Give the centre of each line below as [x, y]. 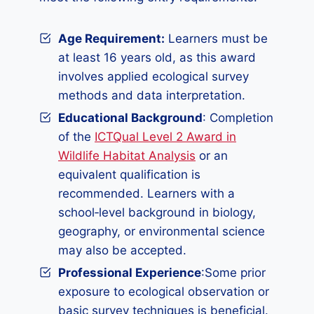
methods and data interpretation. [152, 95]
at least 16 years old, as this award [157, 57]
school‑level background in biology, [157, 212]
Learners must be [216, 39]
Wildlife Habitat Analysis [127, 156]
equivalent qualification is [129, 175]
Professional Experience [130, 273]
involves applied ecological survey [153, 76]
